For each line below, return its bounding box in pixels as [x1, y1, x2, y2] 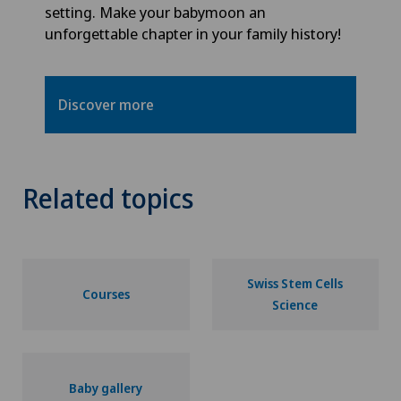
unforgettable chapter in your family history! [45, 23, 341, 45]
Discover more [58, 95, 154, 115]
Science [272, 296, 319, 314]
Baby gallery [69, 380, 143, 397]
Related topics [22, 180, 194, 218]
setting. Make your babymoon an [45, 2, 266, 23]
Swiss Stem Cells [247, 275, 344, 293]
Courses [81, 286, 130, 303]
